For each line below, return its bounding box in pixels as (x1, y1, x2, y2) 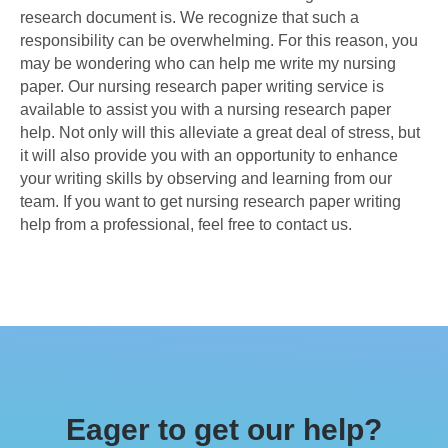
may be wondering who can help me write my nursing (20, 55, 396, 73)
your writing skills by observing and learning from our (20, 170, 392, 188)
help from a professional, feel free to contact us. (20, 216, 352, 234)
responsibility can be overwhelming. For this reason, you (20, 32, 418, 50)
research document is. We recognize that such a (20, 9, 359, 27)
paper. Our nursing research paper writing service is (20, 78, 384, 96)
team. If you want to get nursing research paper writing (20, 193, 401, 211)
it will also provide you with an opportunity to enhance (20, 147, 398, 165)
